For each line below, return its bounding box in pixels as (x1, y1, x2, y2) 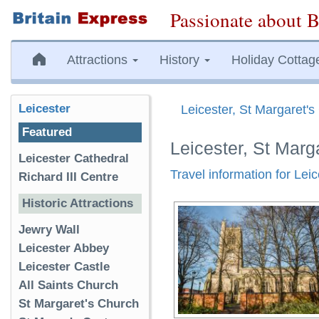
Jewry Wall (19, 223, 80, 236)
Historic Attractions (22, 197, 133, 210)
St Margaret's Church (19, 297, 139, 310)
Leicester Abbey (19, 241, 109, 255)
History (159, 53, 203, 67)
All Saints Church (19, 278, 118, 292)
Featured (22, 125, 72, 139)
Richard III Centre (19, 170, 118, 184)
